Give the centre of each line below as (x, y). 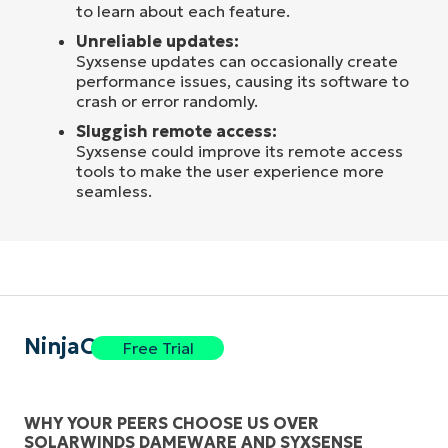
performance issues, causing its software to (242, 81)
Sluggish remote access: (176, 131)
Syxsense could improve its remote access (239, 151)
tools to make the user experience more (230, 171)
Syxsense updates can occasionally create (237, 61)
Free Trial (157, 348)
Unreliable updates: (157, 41)
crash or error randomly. (167, 101)
